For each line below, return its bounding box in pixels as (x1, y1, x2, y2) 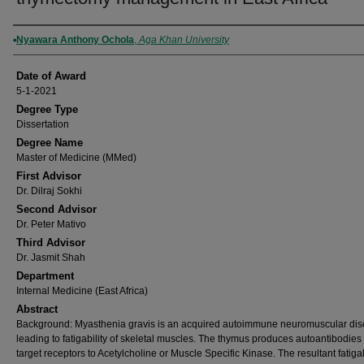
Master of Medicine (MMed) (16, 152, 136, 163)
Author (13, 31, 61, 49)
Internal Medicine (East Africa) (16, 285, 148, 297)
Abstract (16, 303, 58, 315)
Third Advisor (16, 236, 85, 249)
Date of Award (16, 70, 86, 82)
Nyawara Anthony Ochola (16, 34, 134, 45)
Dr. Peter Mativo (16, 219, 86, 230)
